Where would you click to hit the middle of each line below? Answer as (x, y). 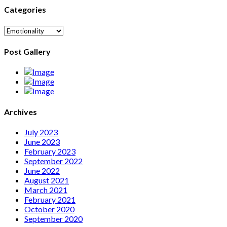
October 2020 (49, 209)
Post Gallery (27, 52)
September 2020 (53, 218)
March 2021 (46, 190)
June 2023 (42, 141)
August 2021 (47, 180)
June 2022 (42, 170)
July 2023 (41, 132)
